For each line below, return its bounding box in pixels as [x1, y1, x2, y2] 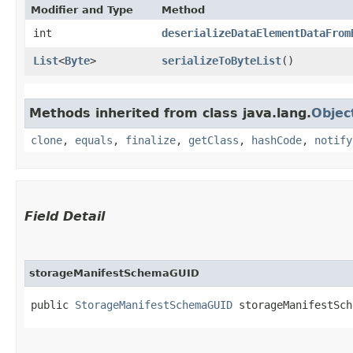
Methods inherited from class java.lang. [29, 105, 311, 121]
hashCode [251, 133, 302, 147]
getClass [188, 133, 239, 147]
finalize [125, 133, 176, 147]
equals [75, 133, 113, 147]
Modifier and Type [31, 3, 133, 16]
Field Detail [24, 208, 105, 224]
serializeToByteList [162, 54, 281, 67]
